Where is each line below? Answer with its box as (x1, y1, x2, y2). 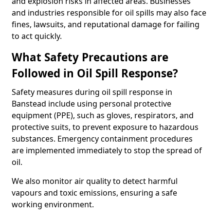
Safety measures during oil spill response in (12, 87, 172, 97)
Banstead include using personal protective (12, 98, 171, 109)
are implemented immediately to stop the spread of (12, 145, 202, 156)
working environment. (12, 199, 94, 210)
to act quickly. (12, 31, 62, 41)
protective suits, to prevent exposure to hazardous (12, 122, 199, 132)
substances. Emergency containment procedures (12, 133, 193, 144)
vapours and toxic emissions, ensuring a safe (12, 187, 177, 198)
